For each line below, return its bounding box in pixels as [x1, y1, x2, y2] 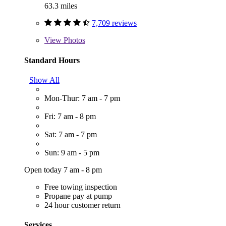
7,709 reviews [92, 19, 137, 28]
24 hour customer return [44, 200, 121, 209]
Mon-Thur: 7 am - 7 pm [44, 93, 120, 102]
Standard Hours [24, 55, 80, 65]
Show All [29, 75, 60, 84]
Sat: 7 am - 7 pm [44, 130, 97, 139]
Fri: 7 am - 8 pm [44, 111, 96, 121]
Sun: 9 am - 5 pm [44, 148, 99, 157]
